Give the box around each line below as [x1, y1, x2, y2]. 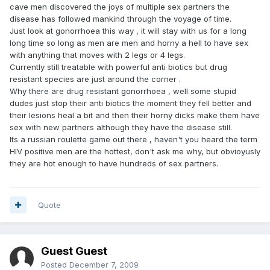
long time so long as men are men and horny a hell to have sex [10, 37, 248, 48]
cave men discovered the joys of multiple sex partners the [10, 1, 230, 11]
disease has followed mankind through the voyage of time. [10, 13, 231, 24]
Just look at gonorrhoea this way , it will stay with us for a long [10, 25, 246, 36]
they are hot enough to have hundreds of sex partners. [10, 158, 218, 168]
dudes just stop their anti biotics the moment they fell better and [10, 98, 251, 108]
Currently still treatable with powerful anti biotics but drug [10, 61, 227, 72]
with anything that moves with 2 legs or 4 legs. [10, 49, 185, 60]
